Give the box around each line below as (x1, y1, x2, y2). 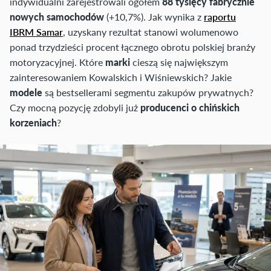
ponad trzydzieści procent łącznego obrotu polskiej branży (10, 40, 255, 54)
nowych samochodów (10, 10, 104, 24)
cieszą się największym (130, 55, 228, 70)
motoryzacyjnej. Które (10, 55, 105, 70)
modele (10, 85, 42, 100)
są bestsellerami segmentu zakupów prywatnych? (42, 85, 253, 100)
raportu (204, 10, 236, 24)
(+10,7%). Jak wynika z (104, 10, 204, 24)
